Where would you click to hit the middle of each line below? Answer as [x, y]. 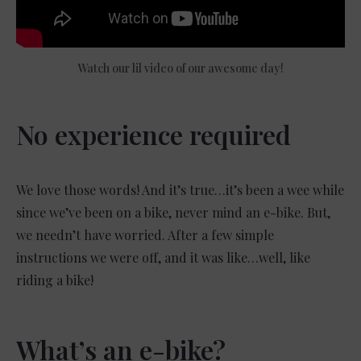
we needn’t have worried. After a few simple [145, 234]
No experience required [154, 134]
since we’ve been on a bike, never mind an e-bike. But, [173, 212]
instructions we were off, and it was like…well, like [163, 257]
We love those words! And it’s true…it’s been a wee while [180, 189]
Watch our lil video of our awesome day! [180, 68]
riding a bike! [55, 280]
